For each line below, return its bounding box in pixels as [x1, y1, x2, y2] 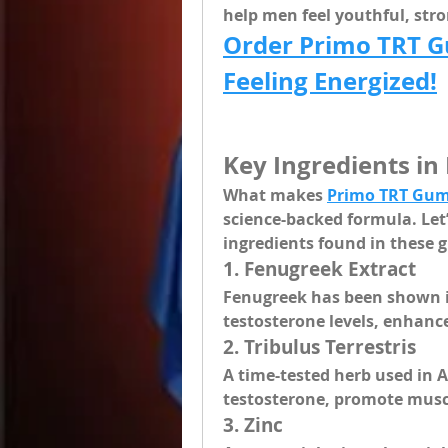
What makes [223, 184, 327, 206]
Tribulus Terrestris [244, 334, 416, 360]
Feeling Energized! [223, 64, 437, 98]
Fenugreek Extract [244, 256, 416, 282]
